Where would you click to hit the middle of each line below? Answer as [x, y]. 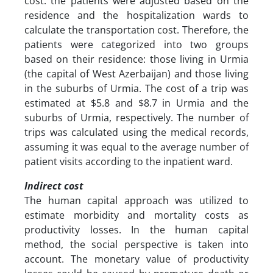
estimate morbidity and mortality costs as [136, 215]
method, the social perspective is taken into [136, 244]
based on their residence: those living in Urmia [136, 59]
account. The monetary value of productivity [136, 259]
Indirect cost [54, 186]
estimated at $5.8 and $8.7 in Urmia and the [136, 103]
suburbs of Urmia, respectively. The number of [136, 117]
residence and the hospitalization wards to [136, 15]
